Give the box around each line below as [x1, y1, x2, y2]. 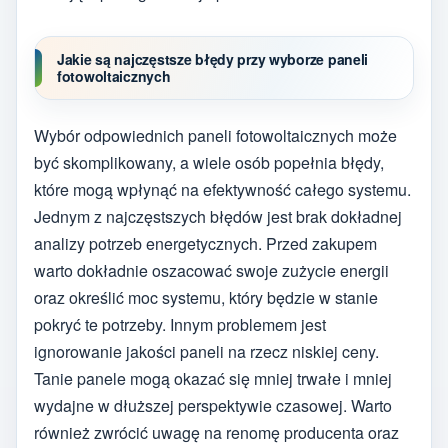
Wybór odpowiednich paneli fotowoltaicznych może [34, 123, 397, 147]
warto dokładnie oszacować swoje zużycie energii [34, 258, 389, 282]
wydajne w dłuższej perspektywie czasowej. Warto [34, 393, 392, 417]
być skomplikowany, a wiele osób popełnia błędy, [34, 150, 384, 174]
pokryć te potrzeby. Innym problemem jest [34, 312, 326, 336]
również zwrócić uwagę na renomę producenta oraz [34, 420, 399, 444]
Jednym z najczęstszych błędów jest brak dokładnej [34, 204, 402, 228]
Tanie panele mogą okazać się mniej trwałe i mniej [34, 366, 392, 390]
